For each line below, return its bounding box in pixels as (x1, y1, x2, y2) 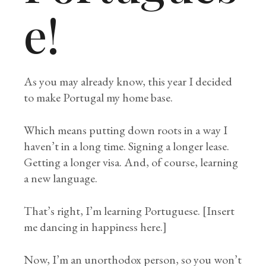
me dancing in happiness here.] (24, 219, 167, 235)
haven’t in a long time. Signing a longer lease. (24, 138, 230, 154)
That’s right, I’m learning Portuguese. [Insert (24, 203, 235, 218)
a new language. (24, 170, 98, 186)
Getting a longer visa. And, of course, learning (24, 154, 239, 170)
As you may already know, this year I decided (24, 74, 233, 89)
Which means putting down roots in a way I (24, 122, 228, 138)
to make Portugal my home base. (24, 90, 176, 105)
